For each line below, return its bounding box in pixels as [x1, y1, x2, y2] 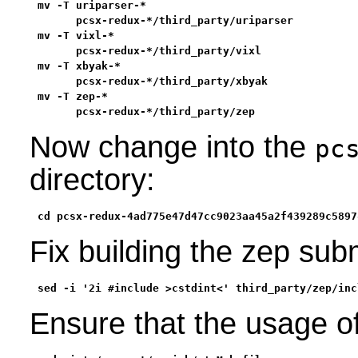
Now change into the [29, 130, 315, 165]
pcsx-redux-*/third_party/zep [37, 105, 255, 118]
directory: [29, 163, 155, 197]
